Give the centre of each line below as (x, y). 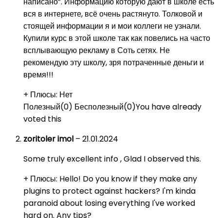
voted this (42, 119)
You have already (169, 107)
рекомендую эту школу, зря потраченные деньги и (114, 63)
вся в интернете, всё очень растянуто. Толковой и (113, 14)
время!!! (38, 75)
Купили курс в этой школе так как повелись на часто (117, 38)
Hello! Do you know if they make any (128, 179)
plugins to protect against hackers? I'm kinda (109, 191)
